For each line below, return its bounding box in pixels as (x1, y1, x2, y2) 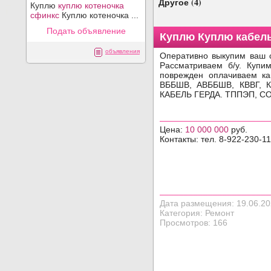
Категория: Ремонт (160, 208, 234, 218)
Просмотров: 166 (160, 218, 227, 227)
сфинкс (30, 10, 59, 20)
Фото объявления (122, 33, 210, 47)
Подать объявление (46, 26, 126, 36)
